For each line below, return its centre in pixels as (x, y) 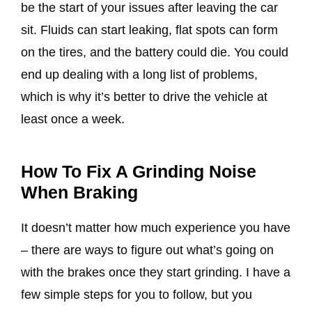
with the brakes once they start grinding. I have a (156, 273)
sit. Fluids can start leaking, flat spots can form (149, 30)
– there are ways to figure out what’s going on (147, 250)
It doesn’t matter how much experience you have (156, 228)
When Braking (79, 193)
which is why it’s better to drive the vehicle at (144, 97)
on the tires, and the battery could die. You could (155, 52)
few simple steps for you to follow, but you (136, 295)
